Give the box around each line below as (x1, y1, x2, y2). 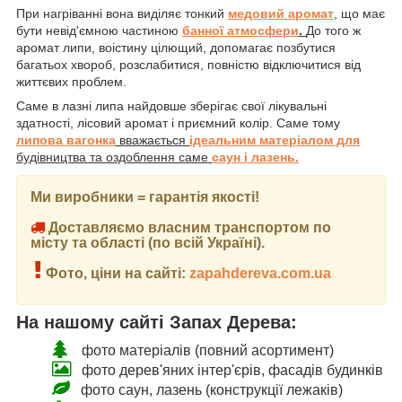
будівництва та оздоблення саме (16, 149, 212, 164)
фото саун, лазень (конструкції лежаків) (81, 382, 343, 398)
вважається (116, 132, 189, 147)
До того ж (306, 22, 361, 38)
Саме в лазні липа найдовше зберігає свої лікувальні (16, 98, 327, 113)
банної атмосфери (182, 22, 299, 38)
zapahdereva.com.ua (189, 266, 331, 282)
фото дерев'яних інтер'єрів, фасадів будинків (82, 363, 383, 379)
